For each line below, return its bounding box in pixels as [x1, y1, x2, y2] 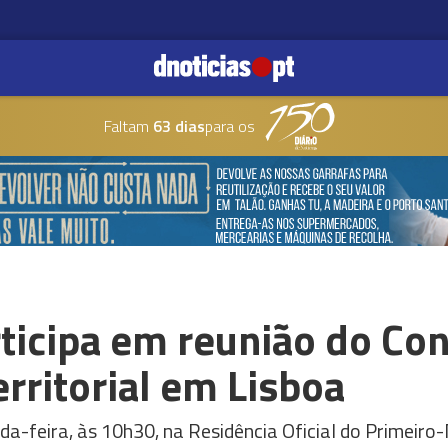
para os [204, 114, 255, 138]
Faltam [103, 114, 149, 138]
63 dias [148, 114, 205, 138]
